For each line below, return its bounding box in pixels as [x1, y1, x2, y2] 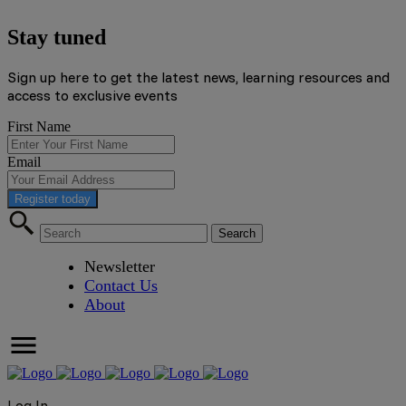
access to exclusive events [7, 85, 178, 104]
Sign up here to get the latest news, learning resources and [7, 67, 390, 86]
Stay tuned [7, 24, 106, 49]
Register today [14, 191, 91, 206]
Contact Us [84, 275, 158, 295]
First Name [7, 118, 71, 134]
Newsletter [84, 256, 155, 275]
